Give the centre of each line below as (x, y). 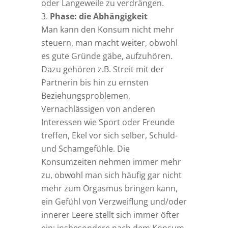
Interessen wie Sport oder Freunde (108, 122)
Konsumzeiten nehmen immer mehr (111, 162)
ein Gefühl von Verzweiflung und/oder (114, 202)
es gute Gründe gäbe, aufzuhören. (107, 56)
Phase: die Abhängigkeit (98, 17)
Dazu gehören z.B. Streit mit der (102, 69)
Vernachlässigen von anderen (98, 109)
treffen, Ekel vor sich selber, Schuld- (109, 136)
